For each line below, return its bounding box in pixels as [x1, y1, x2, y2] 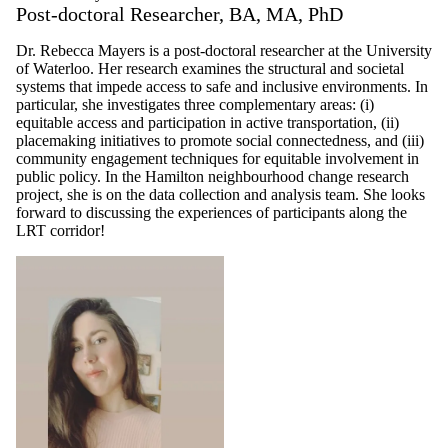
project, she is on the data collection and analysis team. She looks [16, 185, 425, 203]
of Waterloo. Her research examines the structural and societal [16, 59, 404, 77]
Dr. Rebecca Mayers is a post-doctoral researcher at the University [16, 41, 432, 59]
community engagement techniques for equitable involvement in [16, 149, 419, 167]
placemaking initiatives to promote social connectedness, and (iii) [16, 131, 424, 149]
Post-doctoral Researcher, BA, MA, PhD [16, 2, 343, 25]
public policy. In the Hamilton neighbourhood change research [16, 167, 409, 185]
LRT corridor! [16, 221, 109, 239]
